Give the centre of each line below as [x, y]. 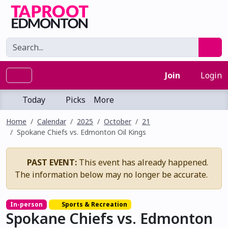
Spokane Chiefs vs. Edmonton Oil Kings [81, 132]
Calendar [52, 121]
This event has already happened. [142, 162]
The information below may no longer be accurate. [111, 175]
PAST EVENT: [52, 162]
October [118, 121]
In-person [26, 204]
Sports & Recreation [94, 204]
